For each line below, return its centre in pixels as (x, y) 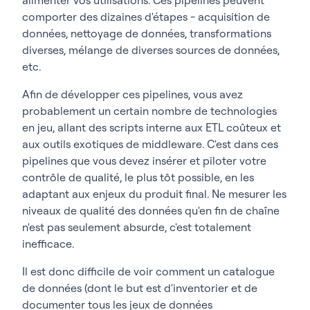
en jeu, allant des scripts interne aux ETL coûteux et (152, 127)
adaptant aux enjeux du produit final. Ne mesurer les (154, 193)
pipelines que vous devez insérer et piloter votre (144, 160)
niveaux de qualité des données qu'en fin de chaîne (151, 210)
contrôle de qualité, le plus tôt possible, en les (138, 177)
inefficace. (48, 243)
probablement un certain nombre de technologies (149, 110)
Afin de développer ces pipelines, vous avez (133, 94)
